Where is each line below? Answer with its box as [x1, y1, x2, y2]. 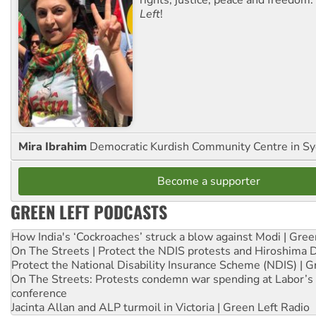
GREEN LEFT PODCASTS [11, 198, 167, 224]
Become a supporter [157, 173, 260, 189]
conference [11, 285, 67, 301]
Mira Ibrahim [18, 138, 90, 154]
